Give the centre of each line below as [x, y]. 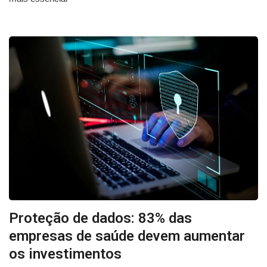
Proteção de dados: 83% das [100, 218]
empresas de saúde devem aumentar [127, 236]
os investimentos [65, 254]
